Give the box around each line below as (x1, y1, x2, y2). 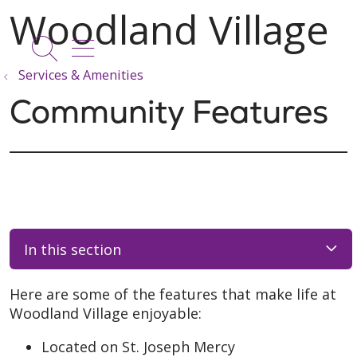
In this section (24, 239, 121, 259)
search (43, 39, 125, 75)
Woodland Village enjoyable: (10, 304, 202, 323)
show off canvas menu (71, 27, 342, 62)
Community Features (10, 91, 328, 132)
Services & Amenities (18, 66, 143, 84)
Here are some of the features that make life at (10, 284, 336, 304)
